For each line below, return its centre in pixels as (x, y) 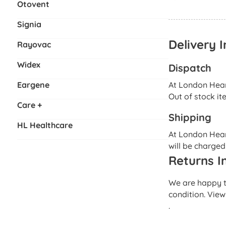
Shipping (190, 117)
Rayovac (34, 44)
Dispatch (190, 68)
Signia (29, 24)
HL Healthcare (45, 125)
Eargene (33, 84)
